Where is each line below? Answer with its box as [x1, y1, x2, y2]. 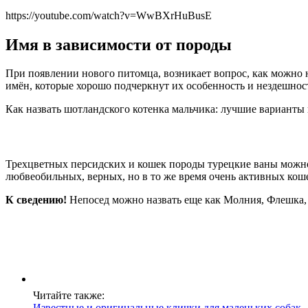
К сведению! [5, 194, 67, 206]
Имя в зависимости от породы [5, 35, 232, 54]
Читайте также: [33, 289, 104, 302]
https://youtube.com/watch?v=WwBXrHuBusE [5, 9, 212, 21]
